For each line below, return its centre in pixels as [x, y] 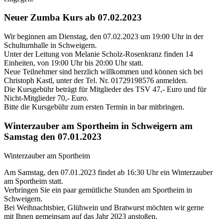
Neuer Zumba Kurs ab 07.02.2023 [73, 18]
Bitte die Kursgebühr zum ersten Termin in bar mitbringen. [95, 107]
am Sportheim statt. [33, 181]
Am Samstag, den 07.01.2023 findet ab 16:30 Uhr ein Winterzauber [108, 172]
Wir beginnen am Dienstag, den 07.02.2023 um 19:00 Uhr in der [104, 37]
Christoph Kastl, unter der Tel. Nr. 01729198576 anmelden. [96, 81]
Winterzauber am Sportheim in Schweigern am [98, 126]
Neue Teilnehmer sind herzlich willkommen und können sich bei [103, 72]
